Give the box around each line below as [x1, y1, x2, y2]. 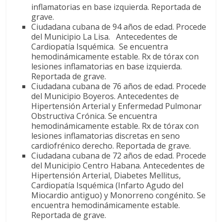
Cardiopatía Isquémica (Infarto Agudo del [31, 179, 184, 191]
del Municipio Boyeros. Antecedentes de [31, 90, 179, 102]
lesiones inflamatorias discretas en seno [31, 130, 180, 141]
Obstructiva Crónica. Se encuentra [31, 110, 158, 121]
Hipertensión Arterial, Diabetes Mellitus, [31, 169, 181, 181]
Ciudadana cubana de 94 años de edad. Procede [31, 21, 207, 32]
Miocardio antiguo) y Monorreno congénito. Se [31, 189, 206, 201]
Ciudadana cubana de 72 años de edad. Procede [31, 150, 207, 161]
